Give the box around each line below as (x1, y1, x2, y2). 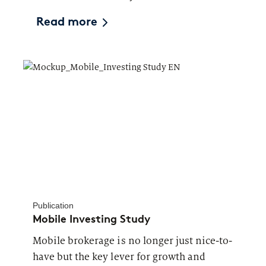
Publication (33, 200, 74, 210)
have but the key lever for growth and (33, 250, 206, 263)
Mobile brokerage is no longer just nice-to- (33, 234, 233, 247)
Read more (36, 16, 98, 28)
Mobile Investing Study (33, 212, 150, 226)
